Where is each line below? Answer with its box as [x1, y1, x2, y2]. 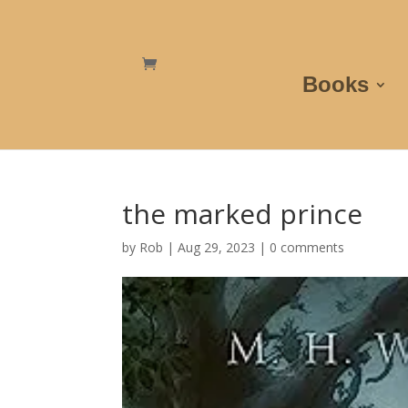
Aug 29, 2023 [178, 239, 256, 256]
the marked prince [122, 195, 363, 232]
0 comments [270, 239, 345, 256]
